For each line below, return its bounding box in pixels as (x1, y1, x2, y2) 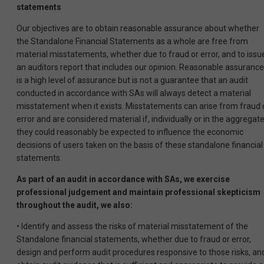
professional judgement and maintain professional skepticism (16, 187, 260, 197)
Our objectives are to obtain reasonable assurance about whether (16, 24, 259, 34)
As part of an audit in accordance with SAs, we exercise (16, 174, 230, 184)
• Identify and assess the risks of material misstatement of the (16, 222, 248, 232)
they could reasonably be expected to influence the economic (16, 127, 243, 137)
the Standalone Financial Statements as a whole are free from (16, 37, 248, 47)
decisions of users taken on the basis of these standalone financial (16, 140, 263, 150)
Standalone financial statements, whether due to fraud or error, (16, 235, 251, 245)
